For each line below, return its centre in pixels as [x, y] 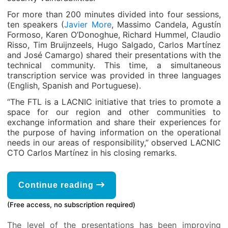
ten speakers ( [36, 24]
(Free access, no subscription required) [71, 205]
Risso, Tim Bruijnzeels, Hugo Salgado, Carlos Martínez [114, 45]
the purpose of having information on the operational [114, 132]
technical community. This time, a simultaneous [114, 65]
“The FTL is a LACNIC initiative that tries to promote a [114, 102]
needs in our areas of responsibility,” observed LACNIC [114, 142]
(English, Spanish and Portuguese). [74, 85]
